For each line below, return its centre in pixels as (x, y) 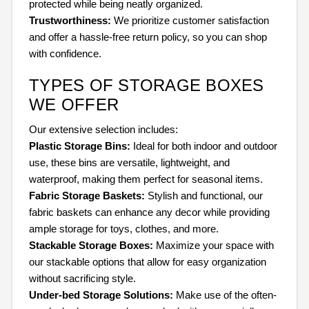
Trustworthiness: (70, 20)
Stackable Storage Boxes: (91, 245)
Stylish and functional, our (204, 195)
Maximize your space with (213, 245)
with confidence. (65, 53)
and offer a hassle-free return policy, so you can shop (148, 37)
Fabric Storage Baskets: (87, 195)
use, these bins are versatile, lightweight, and (129, 162)
